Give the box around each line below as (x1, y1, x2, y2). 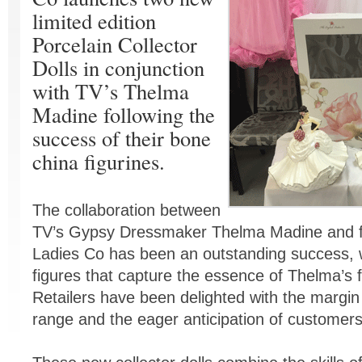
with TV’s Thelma (32, 76, 189, 105)
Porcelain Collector (32, 29, 197, 58)
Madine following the (32, 99, 215, 128)
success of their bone (32, 123, 211, 152)
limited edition (32, 6, 156, 35)
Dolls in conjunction (32, 53, 204, 82)
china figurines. (32, 146, 165, 175)
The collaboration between (32, 201, 221, 220)
